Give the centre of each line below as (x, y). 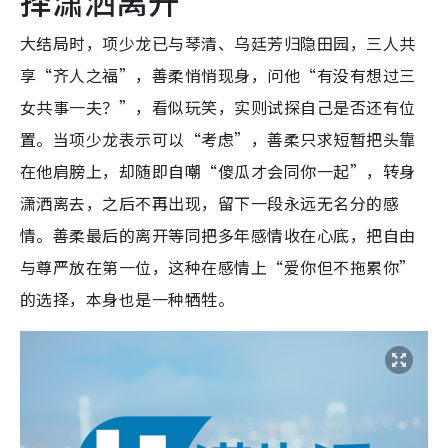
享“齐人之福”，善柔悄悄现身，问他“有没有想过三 (218, 74)
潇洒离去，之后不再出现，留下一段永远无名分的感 (210, 202)
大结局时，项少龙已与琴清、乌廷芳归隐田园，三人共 (218, 42)
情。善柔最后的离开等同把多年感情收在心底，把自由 (218, 234)
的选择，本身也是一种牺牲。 (127, 298)
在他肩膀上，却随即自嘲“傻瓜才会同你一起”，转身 (218, 170)
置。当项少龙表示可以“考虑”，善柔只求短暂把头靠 (218, 138)
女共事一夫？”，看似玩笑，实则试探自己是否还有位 (218, 106)
